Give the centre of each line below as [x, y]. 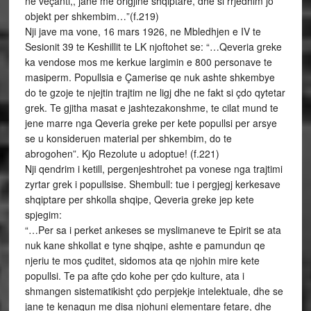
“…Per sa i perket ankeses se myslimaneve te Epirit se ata [153, 230]
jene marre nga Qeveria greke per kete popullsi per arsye [151, 123]
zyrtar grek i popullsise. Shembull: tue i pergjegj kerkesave [152, 184]
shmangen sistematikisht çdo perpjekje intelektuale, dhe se [154, 291]
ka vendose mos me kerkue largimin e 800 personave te [148, 62]
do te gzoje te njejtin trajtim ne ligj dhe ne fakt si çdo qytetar [155, 92]
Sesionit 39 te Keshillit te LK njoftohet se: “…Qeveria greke [153, 47]
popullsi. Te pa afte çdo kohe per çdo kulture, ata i [134, 276]
